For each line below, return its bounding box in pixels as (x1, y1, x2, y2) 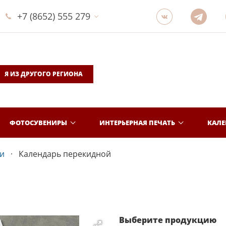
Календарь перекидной (19, 148, 111, 159)
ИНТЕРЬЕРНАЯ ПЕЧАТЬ (99, 118, 175, 127)
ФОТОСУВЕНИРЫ (10, 118, 67, 127)
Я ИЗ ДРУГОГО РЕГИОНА (4, 70, 83, 78)
